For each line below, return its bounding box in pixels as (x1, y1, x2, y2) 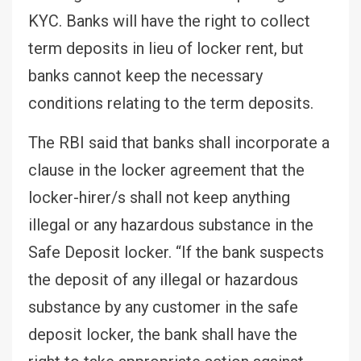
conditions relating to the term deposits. (28, 93, 317, 113)
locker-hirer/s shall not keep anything (28, 187, 290, 207)
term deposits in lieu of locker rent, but (28, 38, 304, 58)
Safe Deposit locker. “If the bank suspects (28, 242, 324, 262)
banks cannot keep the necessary (28, 65, 263, 85)
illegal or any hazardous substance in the (28, 214, 313, 234)
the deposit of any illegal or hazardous (28, 269, 298, 289)
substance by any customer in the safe (28, 297, 298, 317)
